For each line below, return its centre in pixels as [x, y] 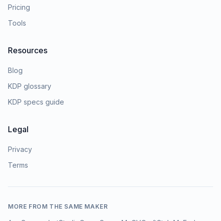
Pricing [19, 7]
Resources [28, 50]
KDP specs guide [36, 102]
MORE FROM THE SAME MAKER [58, 206]
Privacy [20, 149]
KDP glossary [30, 86]
